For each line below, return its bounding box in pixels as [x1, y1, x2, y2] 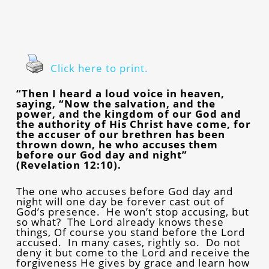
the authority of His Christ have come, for [16, 117, 251, 131]
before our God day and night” [16, 148, 187, 162]
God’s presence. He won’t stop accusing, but [16, 205, 249, 219]
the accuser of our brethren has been [16, 127, 225, 141]
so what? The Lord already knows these [16, 215, 224, 229]
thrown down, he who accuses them [16, 138, 218, 151]
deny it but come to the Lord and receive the [16, 246, 250, 259]
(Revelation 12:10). [16, 158, 121, 172]
